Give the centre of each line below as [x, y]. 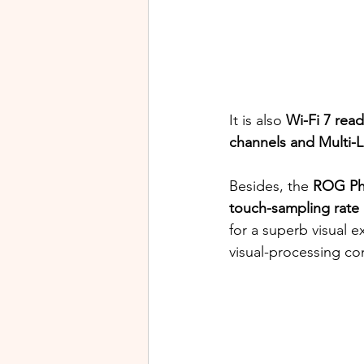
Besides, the [271, 186]
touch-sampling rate [294, 208]
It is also [258, 120]
